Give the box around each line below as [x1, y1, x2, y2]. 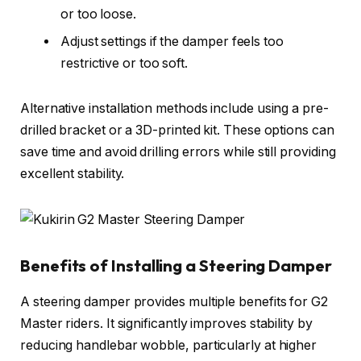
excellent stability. [20, 165, 125, 181]
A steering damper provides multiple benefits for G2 [20, 293, 328, 309]
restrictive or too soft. [60, 56, 189, 72]
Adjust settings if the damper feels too [60, 34, 284, 50]
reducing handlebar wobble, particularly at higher [20, 337, 317, 353]
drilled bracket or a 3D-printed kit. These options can [20, 122, 334, 138]
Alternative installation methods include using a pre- [20, 100, 329, 116]
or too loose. [60, 6, 136, 23]
